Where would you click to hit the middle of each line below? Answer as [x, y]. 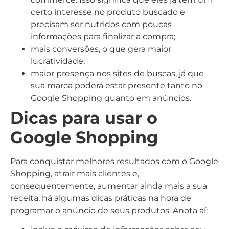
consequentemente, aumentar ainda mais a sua [109, 186]
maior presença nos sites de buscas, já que [117, 73]
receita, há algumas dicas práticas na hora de [101, 198]
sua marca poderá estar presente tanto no [117, 85]
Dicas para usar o [84, 118]
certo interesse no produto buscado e [108, 12]
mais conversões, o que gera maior [101, 49]
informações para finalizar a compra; [103, 36]
